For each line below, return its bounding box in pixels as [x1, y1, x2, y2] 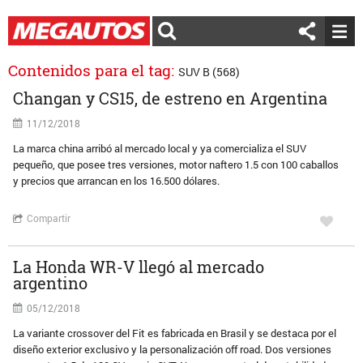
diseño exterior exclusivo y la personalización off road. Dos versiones [13, 342, 332, 357]
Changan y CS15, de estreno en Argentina [13, 88, 328, 109]
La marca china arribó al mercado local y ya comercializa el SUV [13, 141, 307, 156]
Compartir [27, 211, 71, 224]
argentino [13, 272, 88, 293]
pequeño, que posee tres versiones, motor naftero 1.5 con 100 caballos [13, 157, 340, 172]
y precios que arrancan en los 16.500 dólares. [13, 173, 220, 188]
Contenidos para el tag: [8, 60, 178, 80]
